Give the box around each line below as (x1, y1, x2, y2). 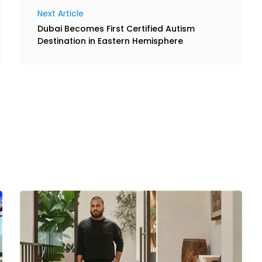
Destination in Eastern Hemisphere (37, 35, 183, 47)
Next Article (37, 7, 84, 19)
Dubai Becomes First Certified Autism (37, 22, 195, 35)
